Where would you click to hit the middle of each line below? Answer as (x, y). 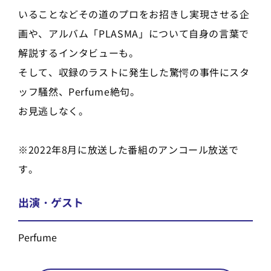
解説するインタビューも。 (79, 52)
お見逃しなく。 (54, 110)
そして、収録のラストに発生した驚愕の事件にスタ (134, 72)
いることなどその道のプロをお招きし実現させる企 (134, 14)
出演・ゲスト (51, 202)
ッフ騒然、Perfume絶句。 (79, 91)
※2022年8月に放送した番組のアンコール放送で (129, 149)
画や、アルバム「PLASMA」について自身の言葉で (134, 33)
